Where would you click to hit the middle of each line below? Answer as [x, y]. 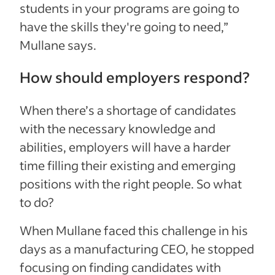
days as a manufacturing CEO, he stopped [137, 249]
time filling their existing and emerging [128, 165]
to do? [37, 202]
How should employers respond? [135, 77]
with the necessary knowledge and [118, 129]
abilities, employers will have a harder [125, 147]
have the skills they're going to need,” [124, 27]
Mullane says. [58, 45]
